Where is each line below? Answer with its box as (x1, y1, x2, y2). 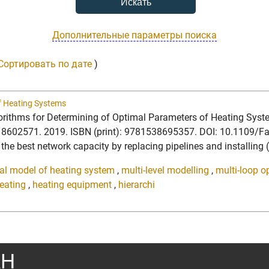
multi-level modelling (121, 164, 209, 176)
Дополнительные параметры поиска (52, 29, 217, 41)
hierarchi (118, 178, 155, 190)
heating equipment (32, 178, 112, 190)
